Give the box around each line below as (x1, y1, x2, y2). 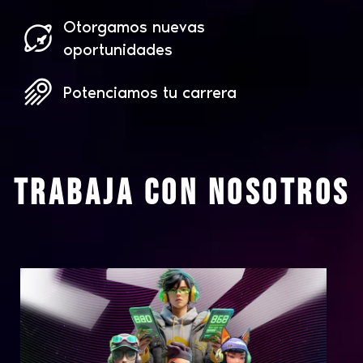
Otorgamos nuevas (62, 17, 205, 37)
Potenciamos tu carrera (62, 82, 237, 102)
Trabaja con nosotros (13, 172, 350, 216)
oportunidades (62, 40, 173, 60)
